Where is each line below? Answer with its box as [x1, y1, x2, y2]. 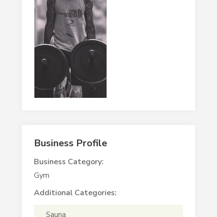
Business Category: [33, 156, 104, 167]
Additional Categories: [33, 187, 117, 198]
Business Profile [33, 136, 107, 150]
